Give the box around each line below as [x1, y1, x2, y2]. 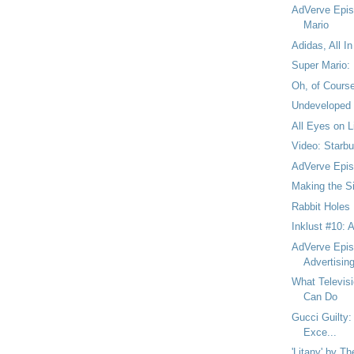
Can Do [303, 291, 337, 303]
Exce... [303, 326, 337, 338]
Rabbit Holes [291, 200, 350, 213]
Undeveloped [291, 100, 351, 112]
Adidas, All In [291, 39, 352, 51]
